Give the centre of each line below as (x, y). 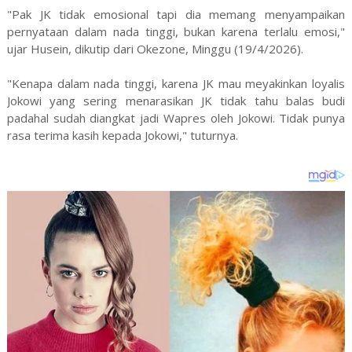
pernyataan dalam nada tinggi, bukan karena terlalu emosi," (176, 31)
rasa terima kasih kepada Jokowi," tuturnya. (122, 135)
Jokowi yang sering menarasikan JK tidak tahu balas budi (176, 100)
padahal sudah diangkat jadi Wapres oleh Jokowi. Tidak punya (176, 117)
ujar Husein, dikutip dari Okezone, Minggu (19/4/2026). (155, 48)
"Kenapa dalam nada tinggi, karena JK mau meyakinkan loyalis (176, 83)
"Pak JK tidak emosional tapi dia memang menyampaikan (176, 14)
